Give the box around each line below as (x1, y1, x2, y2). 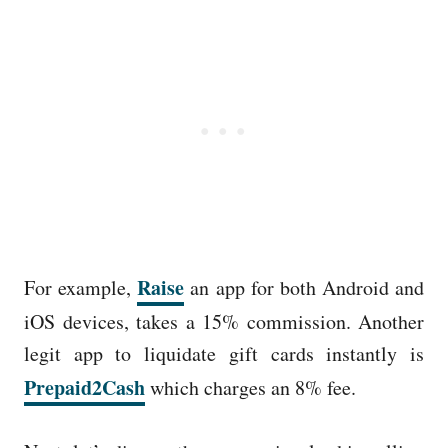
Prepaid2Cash (24, 372, 145, 402)
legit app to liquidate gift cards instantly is (24, 339, 424, 367)
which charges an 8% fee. (145, 373, 363, 401)
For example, (24, 273, 138, 301)
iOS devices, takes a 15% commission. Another (24, 307, 424, 335)
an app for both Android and (184, 273, 424, 301)
